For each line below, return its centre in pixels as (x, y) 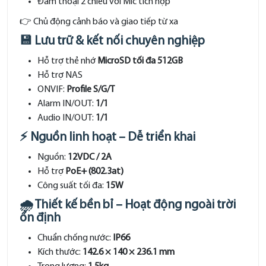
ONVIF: (52, 90)
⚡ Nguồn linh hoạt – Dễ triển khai (107, 137)
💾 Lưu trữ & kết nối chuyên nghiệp (112, 41)
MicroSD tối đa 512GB (140, 61)
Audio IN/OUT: (66, 118)
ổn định (40, 218)
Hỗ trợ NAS (60, 75)
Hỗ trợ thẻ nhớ (67, 61)
